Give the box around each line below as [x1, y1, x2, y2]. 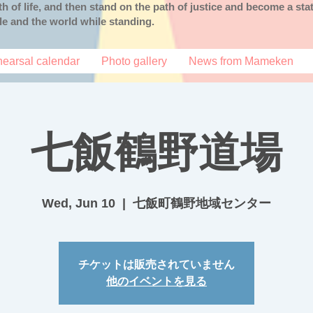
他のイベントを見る [106, 275, 207, 287]
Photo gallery [101, 55, 167, 67]
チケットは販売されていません [78, 259, 235, 270]
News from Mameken [189, 55, 293, 67]
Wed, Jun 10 [42, 196, 115, 210]
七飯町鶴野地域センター [133, 196, 271, 210]
